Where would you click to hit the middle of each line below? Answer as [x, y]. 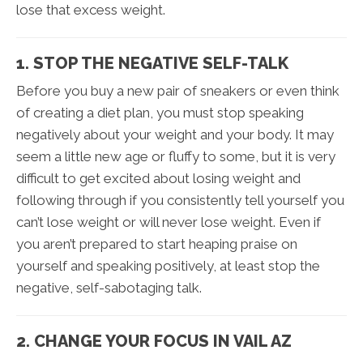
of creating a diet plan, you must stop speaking [160, 112]
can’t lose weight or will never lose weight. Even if [169, 222]
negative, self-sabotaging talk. [109, 287]
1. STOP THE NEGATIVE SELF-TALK [152, 63]
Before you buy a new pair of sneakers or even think [178, 90]
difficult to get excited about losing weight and [158, 178]
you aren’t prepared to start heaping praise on [157, 243]
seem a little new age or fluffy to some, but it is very [176, 156]
